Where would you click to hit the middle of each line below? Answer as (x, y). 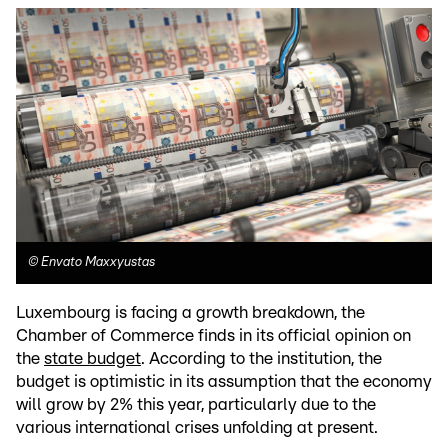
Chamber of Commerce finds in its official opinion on (213, 336)
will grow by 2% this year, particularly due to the (196, 405)
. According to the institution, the (261, 359)
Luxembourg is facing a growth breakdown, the (190, 313)
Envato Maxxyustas (98, 263)
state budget (92, 359)
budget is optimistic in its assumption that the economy (224, 382)
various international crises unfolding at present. (197, 428)
